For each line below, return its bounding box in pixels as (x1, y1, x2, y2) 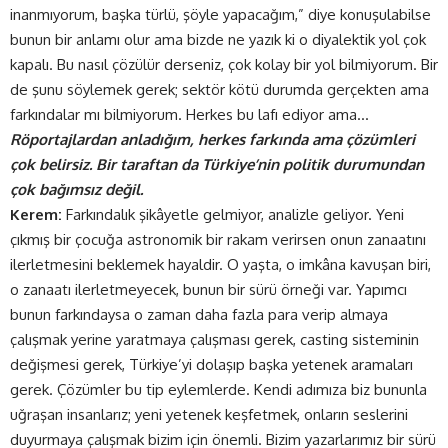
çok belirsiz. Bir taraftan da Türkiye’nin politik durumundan (10, 154, 424, 174)
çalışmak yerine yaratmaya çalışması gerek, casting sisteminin (10, 329, 419, 349)
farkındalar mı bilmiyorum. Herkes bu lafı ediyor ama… (10, 104, 369, 124)
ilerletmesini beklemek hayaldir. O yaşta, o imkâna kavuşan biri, (10, 254, 431, 274)
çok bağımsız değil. (10, 179, 143, 199)
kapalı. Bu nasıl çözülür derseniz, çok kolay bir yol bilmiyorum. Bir (10, 54, 438, 74)
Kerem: (10, 204, 62, 224)
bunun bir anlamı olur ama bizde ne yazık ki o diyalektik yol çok (10, 29, 426, 49)
